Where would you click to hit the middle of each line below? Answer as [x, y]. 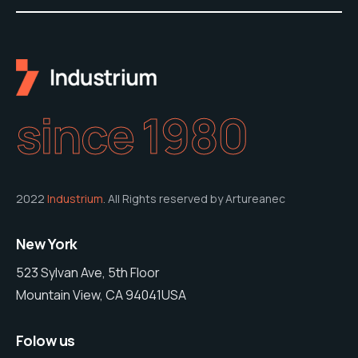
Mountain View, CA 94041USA [101, 294]
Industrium [75, 198]
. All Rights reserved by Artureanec [194, 198]
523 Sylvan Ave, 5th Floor [88, 272]
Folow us [46, 340]
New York [47, 243]
